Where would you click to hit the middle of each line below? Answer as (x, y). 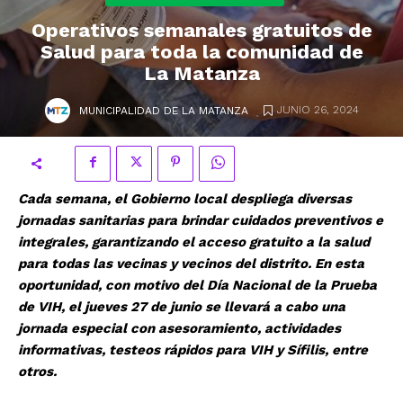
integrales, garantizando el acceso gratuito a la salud (194, 242)
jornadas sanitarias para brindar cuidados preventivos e (201, 220)
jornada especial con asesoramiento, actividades (179, 328)
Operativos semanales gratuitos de (201, 30)
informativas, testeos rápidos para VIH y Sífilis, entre (193, 349)
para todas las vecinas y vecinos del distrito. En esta (191, 263)
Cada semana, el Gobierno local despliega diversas (185, 198)
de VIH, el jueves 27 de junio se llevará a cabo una (182, 306)
